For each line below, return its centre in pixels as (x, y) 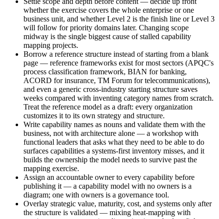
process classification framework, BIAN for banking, (105, 72)
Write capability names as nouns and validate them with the (114, 125)
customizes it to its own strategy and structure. (94, 116)
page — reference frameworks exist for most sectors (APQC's (119, 63)
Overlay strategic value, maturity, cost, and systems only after (118, 204)
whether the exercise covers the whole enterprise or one (109, 10)
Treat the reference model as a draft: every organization (108, 107)
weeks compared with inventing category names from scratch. (119, 98)
